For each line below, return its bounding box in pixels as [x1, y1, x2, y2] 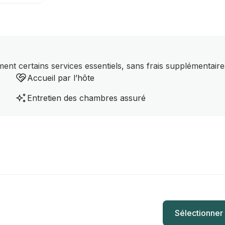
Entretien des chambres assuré [27, 93, 146, 103]
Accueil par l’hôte [27, 73, 95, 83]
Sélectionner [174, 207, 223, 218]
